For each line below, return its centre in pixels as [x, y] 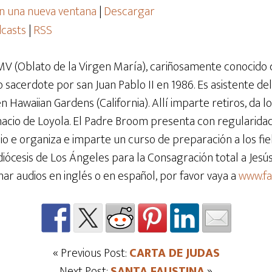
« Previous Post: [91, 253]
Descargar [129, 12]
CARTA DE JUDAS [174, 253]
